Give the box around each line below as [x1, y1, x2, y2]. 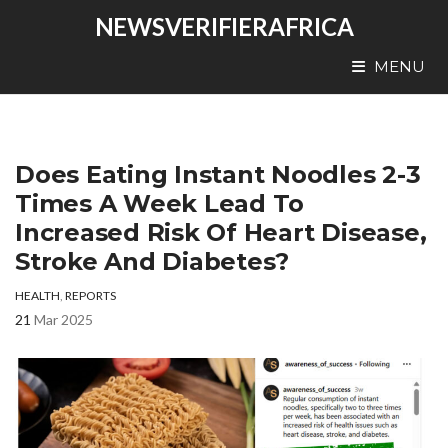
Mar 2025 [34, 311, 93, 328]
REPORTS [65, 288, 116, 303]
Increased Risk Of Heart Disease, [15, 218, 427, 247]
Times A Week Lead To [15, 189, 305, 218]
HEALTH [15, 288, 60, 303]
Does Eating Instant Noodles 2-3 [15, 160, 421, 189]
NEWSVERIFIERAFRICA [94, 12, 354, 41]
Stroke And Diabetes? [15, 247, 290, 276]
